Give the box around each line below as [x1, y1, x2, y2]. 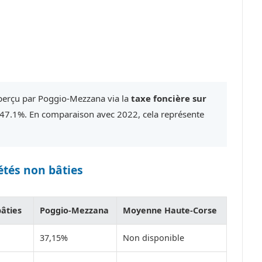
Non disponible [123, 232, 184, 244]
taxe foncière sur [131, 92, 206, 104]
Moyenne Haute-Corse [123, 205, 217, 216]
